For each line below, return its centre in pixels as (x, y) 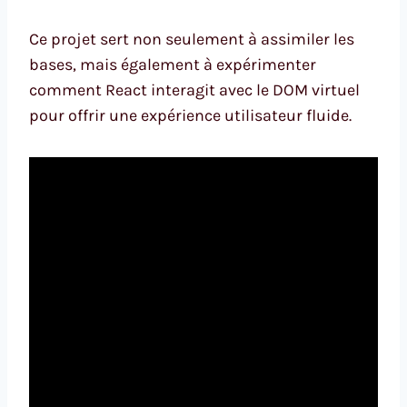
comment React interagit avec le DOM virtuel (194, 90)
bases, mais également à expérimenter (173, 65)
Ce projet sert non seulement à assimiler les (192, 40)
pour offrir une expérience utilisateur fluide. (190, 116)
